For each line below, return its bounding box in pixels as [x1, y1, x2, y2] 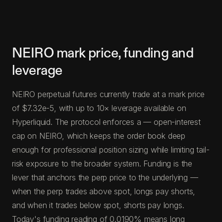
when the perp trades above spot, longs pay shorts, [12, 186, 196, 196]
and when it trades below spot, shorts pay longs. [12, 200, 184, 210]
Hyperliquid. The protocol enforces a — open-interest [12, 116, 201, 127]
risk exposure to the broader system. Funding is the [12, 158, 193, 168]
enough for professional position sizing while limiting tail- [12, 144, 210, 155]
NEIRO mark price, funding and [12, 44, 194, 62]
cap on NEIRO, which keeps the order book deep [12, 130, 186, 141]
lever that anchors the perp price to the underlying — [12, 172, 198, 182]
